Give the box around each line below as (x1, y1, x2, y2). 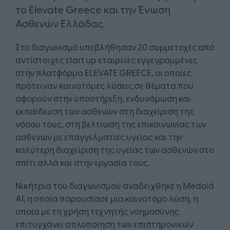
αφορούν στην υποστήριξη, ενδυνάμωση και (15, 92, 191, 104)
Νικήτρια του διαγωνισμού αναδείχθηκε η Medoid (15, 179, 214, 191)
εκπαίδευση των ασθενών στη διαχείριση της (15, 105, 194, 117)
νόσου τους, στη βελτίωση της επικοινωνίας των (15, 118, 206, 130)
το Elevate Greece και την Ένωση (15, 2, 170, 16)
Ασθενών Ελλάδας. (15, 16, 105, 30)
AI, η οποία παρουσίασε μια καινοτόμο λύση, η (15, 192, 198, 204)
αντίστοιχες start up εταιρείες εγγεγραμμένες (15, 53, 198, 66)
